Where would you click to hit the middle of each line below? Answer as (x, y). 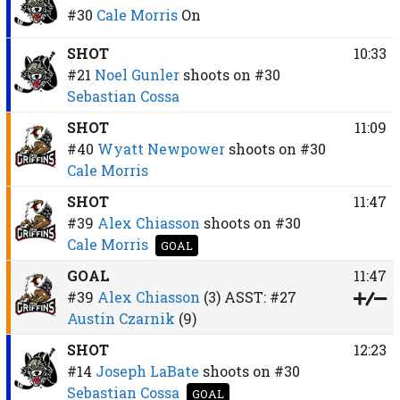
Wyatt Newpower (161, 148)
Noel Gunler (137, 74)
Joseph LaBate (147, 371)
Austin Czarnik (121, 318)
